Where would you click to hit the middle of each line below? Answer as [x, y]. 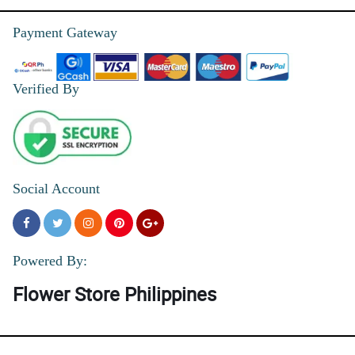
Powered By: [50, 261]
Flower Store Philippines [115, 294]
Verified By [46, 89]
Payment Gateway [65, 32]
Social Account [56, 189]
